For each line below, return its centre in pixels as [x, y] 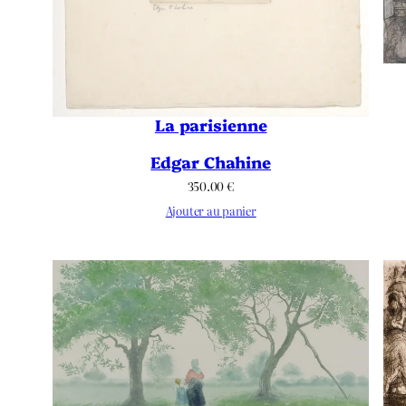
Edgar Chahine [211, 162]
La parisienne [211, 125]
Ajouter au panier [211, 211]
